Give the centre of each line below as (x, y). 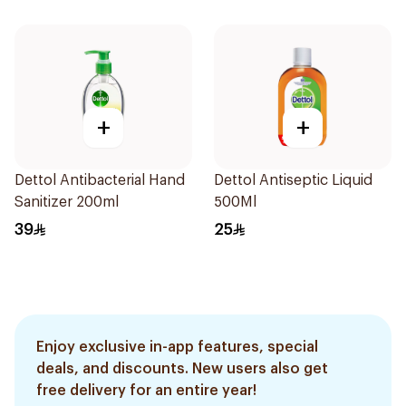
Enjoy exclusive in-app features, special (177, 347)
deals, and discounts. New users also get (182, 369)
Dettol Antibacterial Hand (100, 180)
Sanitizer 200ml (67, 202)
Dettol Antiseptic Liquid (293, 180)
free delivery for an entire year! (146, 391)
